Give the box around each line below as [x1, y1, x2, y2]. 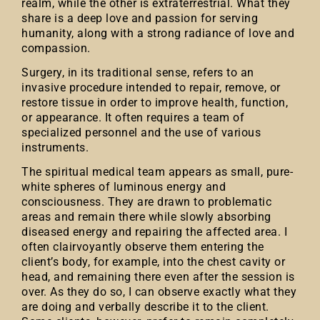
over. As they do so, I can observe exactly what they [21, 285, 296, 299]
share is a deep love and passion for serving [21, 11, 258, 25]
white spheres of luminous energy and [21, 180, 226, 194]
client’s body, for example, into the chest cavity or [21, 255, 285, 269]
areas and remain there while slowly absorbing [21, 210, 271, 224]
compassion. [21, 41, 91, 55]
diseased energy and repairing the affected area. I [21, 225, 287, 239]
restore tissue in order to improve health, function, [21, 96, 288, 109]
